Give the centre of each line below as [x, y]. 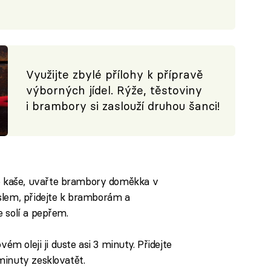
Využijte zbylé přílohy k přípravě [115, 75]
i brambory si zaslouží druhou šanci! [123, 106]
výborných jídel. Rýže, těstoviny [114, 91]
